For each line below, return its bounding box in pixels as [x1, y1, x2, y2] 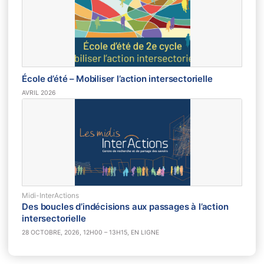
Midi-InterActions [22, 190, 80, 200]
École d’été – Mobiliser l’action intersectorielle [22, 74, 213, 85]
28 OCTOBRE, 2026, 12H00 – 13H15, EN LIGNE [22, 228, 160, 236]
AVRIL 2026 [22, 88, 57, 97]
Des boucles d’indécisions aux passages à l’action [22, 202, 229, 213]
